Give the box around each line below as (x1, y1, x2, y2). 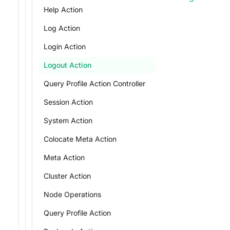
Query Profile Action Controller (44, 79, 145, 88)
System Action (44, 116, 92, 125)
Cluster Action (44, 171, 91, 180)
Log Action (44, 24, 80, 32)
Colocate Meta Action (44, 135, 117, 143)
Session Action (44, 98, 93, 106)
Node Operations (44, 190, 101, 199)
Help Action (44, 5, 83, 14)
